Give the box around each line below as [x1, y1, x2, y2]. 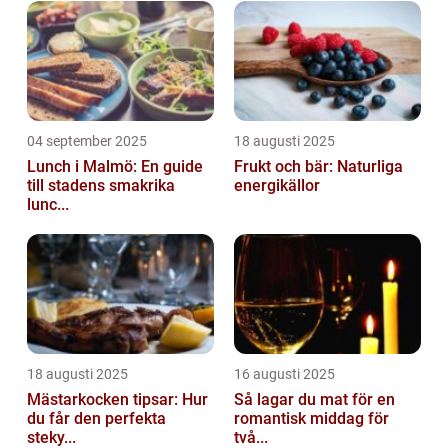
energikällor [234, 175, 320, 195]
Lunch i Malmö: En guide [27, 156, 203, 176]
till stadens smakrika [27, 175, 175, 195]
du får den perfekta [27, 408, 166, 428]
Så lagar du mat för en [234, 389, 395, 409]
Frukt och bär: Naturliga [234, 156, 403, 176]
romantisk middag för [234, 408, 389, 428]
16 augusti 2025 [234, 365, 335, 382]
